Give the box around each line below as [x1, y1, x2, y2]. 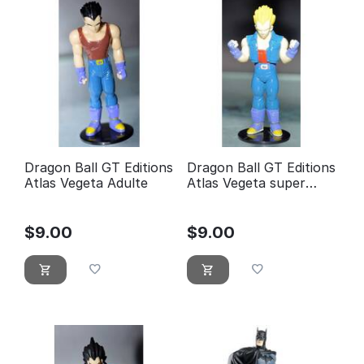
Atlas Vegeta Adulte [24, 174, 148, 191]
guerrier [187, 189, 236, 206]
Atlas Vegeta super [187, 174, 305, 191]
